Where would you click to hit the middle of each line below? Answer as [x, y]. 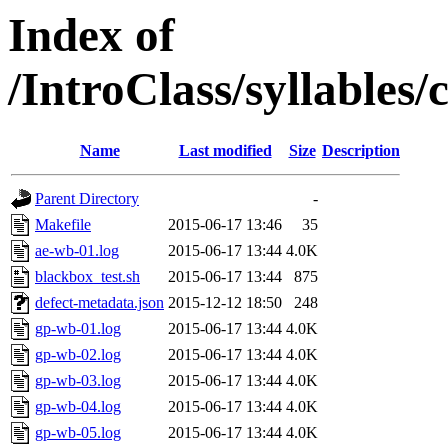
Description [361, 151]
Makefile [63, 225]
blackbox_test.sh [87, 277]
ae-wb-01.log [77, 251]
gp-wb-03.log [78, 381]
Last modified [225, 151]
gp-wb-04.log [78, 407]
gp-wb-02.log [78, 355]
